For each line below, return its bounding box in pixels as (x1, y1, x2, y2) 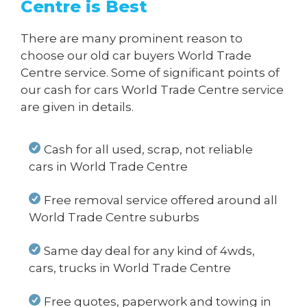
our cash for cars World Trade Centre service (21, 82, 284, 97)
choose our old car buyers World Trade (21, 48, 251, 62)
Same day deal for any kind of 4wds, (44, 244, 256, 258)
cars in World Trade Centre (29, 160, 188, 174)
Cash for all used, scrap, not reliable (44, 143, 254, 157)
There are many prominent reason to (21, 31, 243, 45)
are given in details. (21, 99, 134, 114)
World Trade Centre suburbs (29, 210, 199, 225)
